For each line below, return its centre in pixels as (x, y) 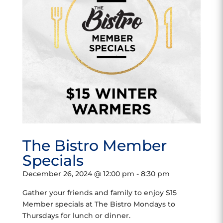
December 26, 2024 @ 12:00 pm (78, 174)
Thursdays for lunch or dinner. (76, 216)
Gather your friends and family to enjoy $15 (99, 193)
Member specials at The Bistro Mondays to (99, 204)
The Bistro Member (94, 146)
